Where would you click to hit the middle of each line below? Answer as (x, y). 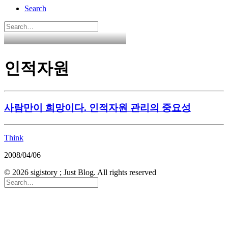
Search (35, 9)
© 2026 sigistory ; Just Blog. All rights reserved (80, 172)
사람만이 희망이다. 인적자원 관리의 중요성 (97, 108)
